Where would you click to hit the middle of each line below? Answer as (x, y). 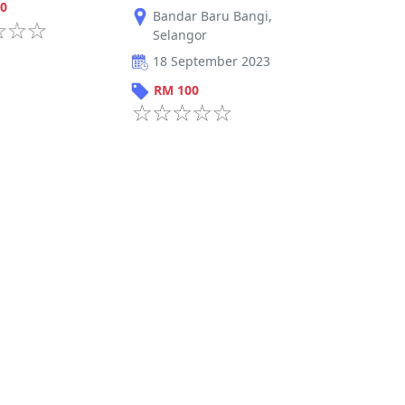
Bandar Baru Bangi (211, 15)
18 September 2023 (212, 61)
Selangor (180, 34)
